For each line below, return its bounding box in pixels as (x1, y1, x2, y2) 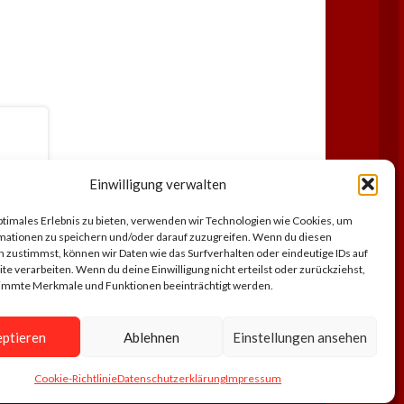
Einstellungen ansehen (232, 328, 367, 345)
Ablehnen (124, 328, 180, 345)
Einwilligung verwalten (88, 176, 226, 192)
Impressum (225, 372, 281, 385)
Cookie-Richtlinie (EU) (189, 381, 312, 398)
